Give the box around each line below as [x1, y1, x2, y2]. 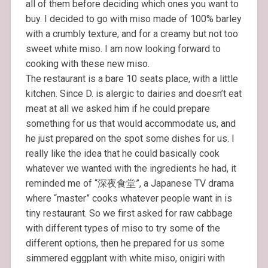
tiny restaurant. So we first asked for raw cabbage [25, 207, 233, 219]
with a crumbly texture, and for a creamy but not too [25, 28, 238, 39]
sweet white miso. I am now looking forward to [25, 42, 221, 54]
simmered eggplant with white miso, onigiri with [25, 252, 225, 264]
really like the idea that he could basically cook [25, 147, 220, 159]
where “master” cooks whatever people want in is [25, 192, 232, 204]
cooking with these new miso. [25, 57, 150, 69]
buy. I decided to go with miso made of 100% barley [25, 13, 242, 25]
